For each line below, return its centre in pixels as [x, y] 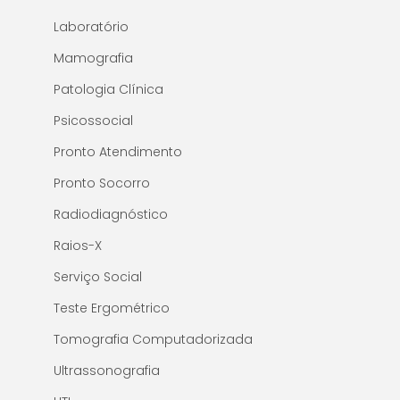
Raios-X [78, 246]
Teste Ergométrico [112, 308]
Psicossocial [93, 121]
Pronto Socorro [102, 183]
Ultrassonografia [107, 371]
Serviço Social [98, 277]
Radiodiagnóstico [111, 215]
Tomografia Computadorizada [153, 340]
